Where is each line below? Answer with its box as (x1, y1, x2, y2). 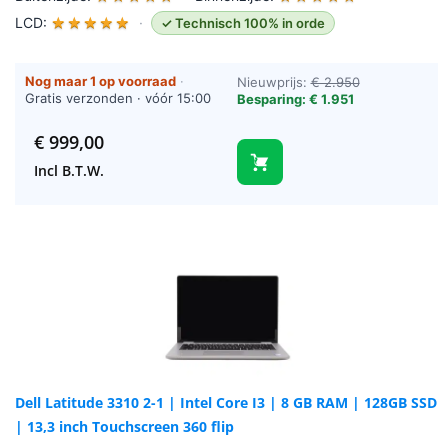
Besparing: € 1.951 (236, 91, 354, 108)
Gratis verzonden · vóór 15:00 (25, 90, 211, 107)
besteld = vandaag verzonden (25, 107, 212, 124)
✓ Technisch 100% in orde (161, 15, 325, 32)
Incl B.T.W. (33, 161, 104, 181)
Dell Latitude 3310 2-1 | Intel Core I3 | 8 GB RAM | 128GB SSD (15, 393, 437, 413)
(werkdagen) (25, 124, 105, 141)
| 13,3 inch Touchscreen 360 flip (15, 417, 234, 437)
